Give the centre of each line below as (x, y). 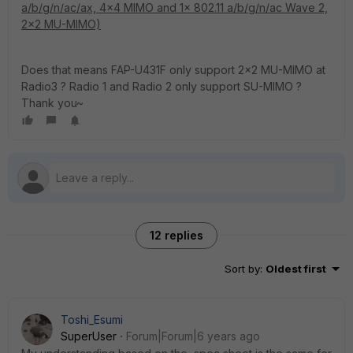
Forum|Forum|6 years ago (193, 336)
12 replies (176, 235)
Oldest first (296, 269)
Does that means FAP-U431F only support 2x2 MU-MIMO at (173, 70)
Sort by (242, 269)
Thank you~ (52, 103)
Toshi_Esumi (92, 320)
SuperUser (89, 336)
